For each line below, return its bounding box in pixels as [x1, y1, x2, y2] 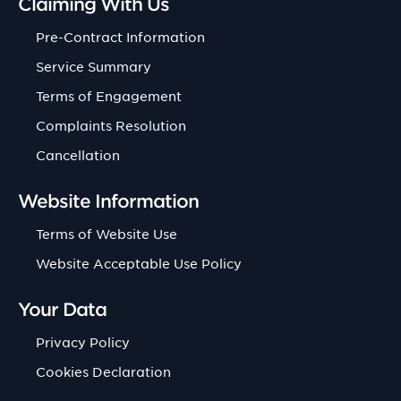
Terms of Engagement [36, 88, 182, 104]
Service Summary [36, 58, 151, 74]
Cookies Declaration [36, 363, 171, 380]
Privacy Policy [36, 334, 130, 350]
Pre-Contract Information [36, 29, 205, 45]
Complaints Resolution [36, 117, 186, 133]
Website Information [18, 190, 199, 211]
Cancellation [36, 147, 120, 163]
